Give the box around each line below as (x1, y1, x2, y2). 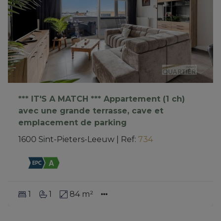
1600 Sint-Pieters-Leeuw (18, 134, 114, 144)
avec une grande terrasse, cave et (18, 106, 163, 115)
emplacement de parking (18, 117, 127, 127)
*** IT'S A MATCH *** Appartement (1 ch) (18, 94, 185, 104)
